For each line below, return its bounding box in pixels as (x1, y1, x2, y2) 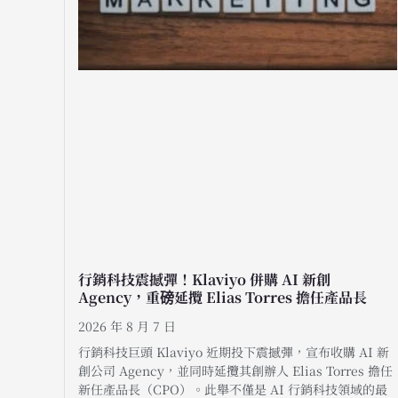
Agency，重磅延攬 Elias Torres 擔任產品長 (78, 286, 367, 307)
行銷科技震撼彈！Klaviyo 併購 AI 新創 (78, 268, 330, 290)
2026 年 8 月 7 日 (78, 316, 176, 335)
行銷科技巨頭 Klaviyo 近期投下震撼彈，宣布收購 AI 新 (78, 342, 389, 361)
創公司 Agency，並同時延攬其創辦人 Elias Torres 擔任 (78, 361, 393, 379)
